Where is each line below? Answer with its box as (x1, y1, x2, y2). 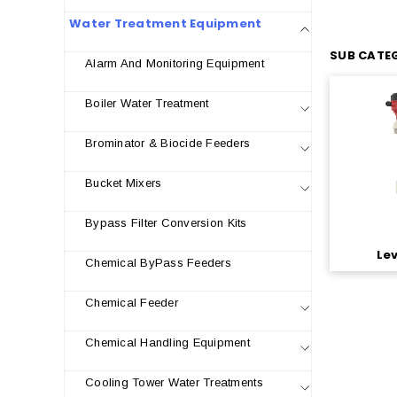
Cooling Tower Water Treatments (85, 376, 263, 389)
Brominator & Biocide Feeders (85, 136, 251, 150)
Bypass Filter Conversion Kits (85, 216, 247, 230)
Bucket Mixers (85, 176, 162, 190)
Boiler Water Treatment (85, 97, 209, 110)
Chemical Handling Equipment (85, 336, 251, 349)
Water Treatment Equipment (69, 15, 262, 32)
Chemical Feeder (85, 296, 178, 309)
